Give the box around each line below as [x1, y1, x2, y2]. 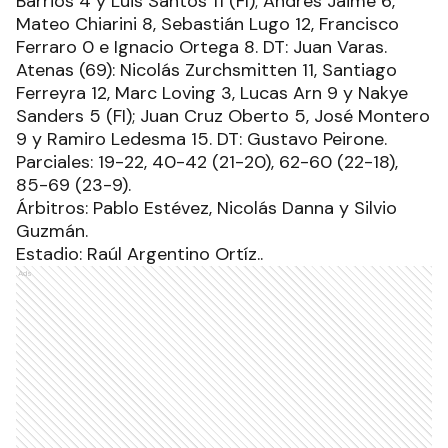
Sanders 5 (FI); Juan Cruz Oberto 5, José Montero [16, 103, 430, 128]
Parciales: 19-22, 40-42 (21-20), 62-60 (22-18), [16, 149, 398, 174]
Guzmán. [16, 218, 88, 243]
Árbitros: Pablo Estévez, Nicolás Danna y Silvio [16, 195, 397, 220]
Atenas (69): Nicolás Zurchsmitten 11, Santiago [16, 57, 397, 82]
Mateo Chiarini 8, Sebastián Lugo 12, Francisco [16, 11, 399, 36]
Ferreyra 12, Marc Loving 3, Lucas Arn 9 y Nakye [16, 80, 408, 105]
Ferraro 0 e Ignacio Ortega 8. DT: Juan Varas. [16, 34, 387, 59]
